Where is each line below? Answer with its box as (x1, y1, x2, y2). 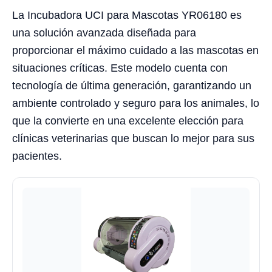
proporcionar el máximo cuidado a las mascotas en (12, 44, 259, 57)
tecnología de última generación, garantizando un (12, 80, 251, 92)
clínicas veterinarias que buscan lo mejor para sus (12, 132, 254, 145)
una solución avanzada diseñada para (12, 27, 196, 39)
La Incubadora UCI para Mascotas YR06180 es (12, 9, 242, 22)
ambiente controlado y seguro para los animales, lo (12, 97, 259, 110)
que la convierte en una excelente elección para (12, 115, 243, 127)
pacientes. (12, 150, 62, 163)
